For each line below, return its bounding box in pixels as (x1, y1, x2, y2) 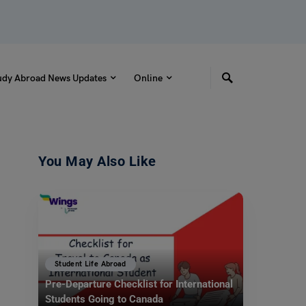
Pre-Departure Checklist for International (45, 278, 233, 291)
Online (133, 72, 163, 84)
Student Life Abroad (55, 259, 126, 268)
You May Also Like (38, 153, 156, 169)
